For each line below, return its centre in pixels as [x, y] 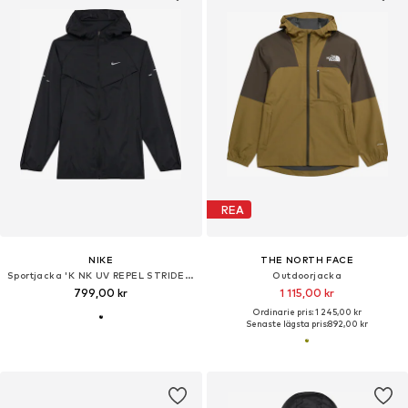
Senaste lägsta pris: [287, 324]
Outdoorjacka [307, 275]
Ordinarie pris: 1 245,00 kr [307, 312]
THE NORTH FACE [307, 260]
